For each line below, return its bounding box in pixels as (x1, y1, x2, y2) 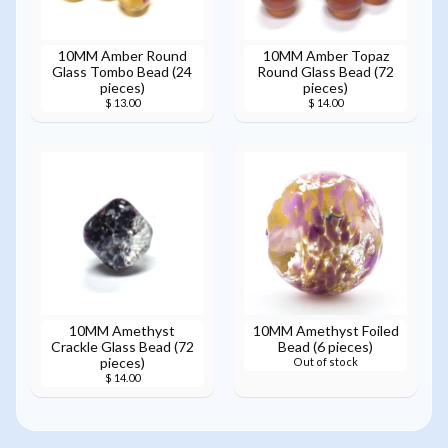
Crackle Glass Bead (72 (50, 338, 194, 356)
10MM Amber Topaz (262, 47, 389, 65)
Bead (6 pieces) (278, 338, 374, 356)
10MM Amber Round (57, 47, 187, 65)
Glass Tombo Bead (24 (52, 63, 193, 81)
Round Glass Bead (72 (257, 63, 395, 81)
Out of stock (293, 355, 359, 369)
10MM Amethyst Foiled (252, 322, 399, 340)
